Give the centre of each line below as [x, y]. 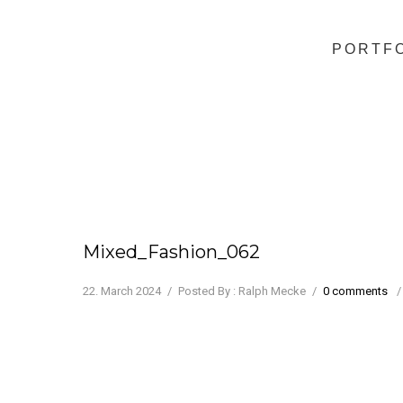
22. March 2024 [122, 291]
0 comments [355, 291]
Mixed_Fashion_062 [171, 252]
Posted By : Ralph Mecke [242, 291]
